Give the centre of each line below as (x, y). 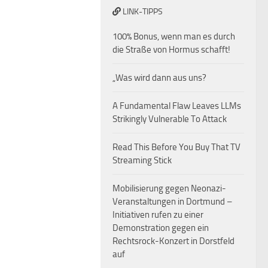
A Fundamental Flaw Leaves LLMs (177, 106)
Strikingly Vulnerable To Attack (170, 119)
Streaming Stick (142, 160)
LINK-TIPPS (142, 12)
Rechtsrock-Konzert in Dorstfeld (173, 241)
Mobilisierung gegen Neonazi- (169, 188)
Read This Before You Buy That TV (176, 147)
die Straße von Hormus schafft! (171, 50)
